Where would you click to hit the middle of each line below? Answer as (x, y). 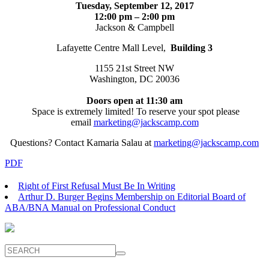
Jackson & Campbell (134, 27)
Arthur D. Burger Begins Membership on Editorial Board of (132, 196)
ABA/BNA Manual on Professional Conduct (90, 207)
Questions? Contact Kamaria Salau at (82, 142)
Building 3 (190, 47)
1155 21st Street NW (134, 68)
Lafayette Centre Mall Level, (112, 47)
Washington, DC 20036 (134, 79)
